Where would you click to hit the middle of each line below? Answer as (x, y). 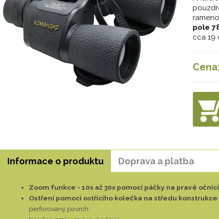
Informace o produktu (55, 161)
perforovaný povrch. (59, 209)
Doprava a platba (156, 161)
